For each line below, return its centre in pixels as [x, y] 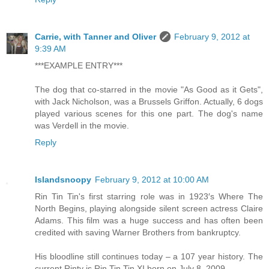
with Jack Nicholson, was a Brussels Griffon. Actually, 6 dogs [149, 101]
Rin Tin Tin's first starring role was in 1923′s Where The [149, 196]
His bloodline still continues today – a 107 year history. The [149, 256]
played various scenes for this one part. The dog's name [149, 113]
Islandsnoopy [63, 179]
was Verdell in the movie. [82, 125]
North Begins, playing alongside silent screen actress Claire [149, 208]
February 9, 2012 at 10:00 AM [152, 179]
